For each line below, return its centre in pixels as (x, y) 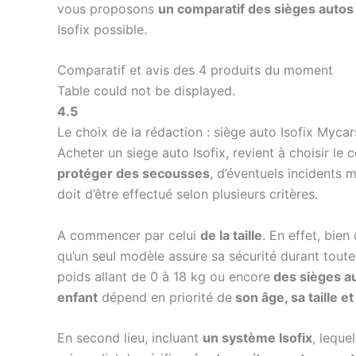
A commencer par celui (129, 235)
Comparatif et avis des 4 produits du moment (195, 70)
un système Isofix (257, 338)
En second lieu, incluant (130, 338)
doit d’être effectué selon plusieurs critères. (188, 194)
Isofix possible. (102, 29)
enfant (77, 297)
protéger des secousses (133, 174)
